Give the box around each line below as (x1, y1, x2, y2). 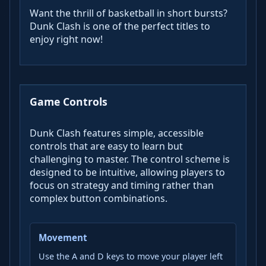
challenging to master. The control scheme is (30, 153, 230, 166)
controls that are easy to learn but (30, 140, 183, 153)
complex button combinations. (30, 192, 167, 205)
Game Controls (30, 94, 107, 109)
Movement (39, 232, 87, 244)
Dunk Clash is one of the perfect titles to (30, 20, 210, 33)
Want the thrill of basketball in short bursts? (30, 7, 227, 20)
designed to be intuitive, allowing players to (30, 166, 225, 179)
